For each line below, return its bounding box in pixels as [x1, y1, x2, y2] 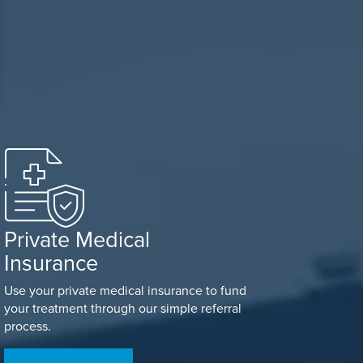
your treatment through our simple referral [3, 300, 241, 317]
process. [3, 318, 51, 335]
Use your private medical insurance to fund [3, 282, 246, 299]
